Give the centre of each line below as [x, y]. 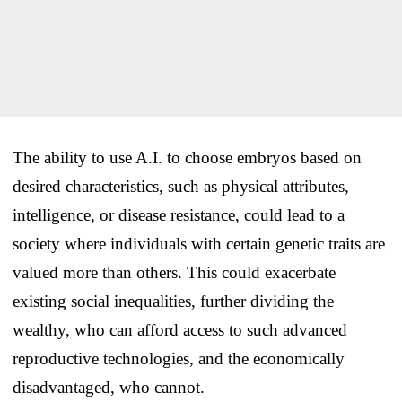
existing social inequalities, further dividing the [173, 301]
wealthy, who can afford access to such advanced [180, 329]
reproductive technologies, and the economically [179, 358]
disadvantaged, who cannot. [109, 387]
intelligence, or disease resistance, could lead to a [179, 214]
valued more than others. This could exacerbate [174, 272]
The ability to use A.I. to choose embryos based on [187, 157]
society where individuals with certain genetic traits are [199, 243]
